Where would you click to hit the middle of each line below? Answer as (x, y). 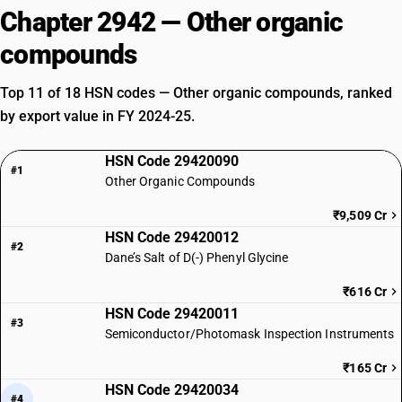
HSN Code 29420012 (171, 237)
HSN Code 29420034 (171, 390)
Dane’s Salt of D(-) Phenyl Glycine (197, 258)
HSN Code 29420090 (171, 161)
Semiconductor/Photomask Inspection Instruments (249, 334)
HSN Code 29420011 (171, 314)
